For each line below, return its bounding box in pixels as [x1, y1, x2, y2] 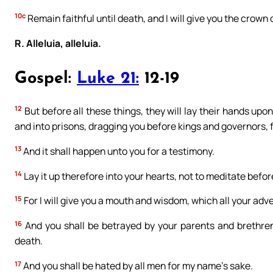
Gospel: [15, 71, 77, 88]
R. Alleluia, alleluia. [15, 36, 101, 50]
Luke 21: [77, 71, 139, 88]
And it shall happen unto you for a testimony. [21, 144, 214, 158]
